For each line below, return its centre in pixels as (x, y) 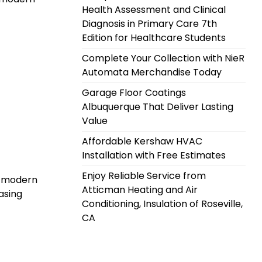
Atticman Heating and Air (140, 190)
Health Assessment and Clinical (154, 10)
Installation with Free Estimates (154, 155)
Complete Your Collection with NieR (163, 58)
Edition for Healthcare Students (154, 38)
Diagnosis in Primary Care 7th (149, 24)
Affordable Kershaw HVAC (142, 141)
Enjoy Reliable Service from (144, 176)
